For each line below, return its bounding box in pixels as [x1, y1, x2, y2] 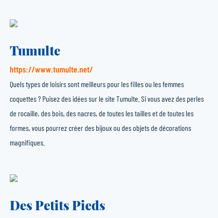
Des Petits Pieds [10, 197, 105, 214]
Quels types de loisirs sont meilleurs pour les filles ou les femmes [10, 79, 184, 89]
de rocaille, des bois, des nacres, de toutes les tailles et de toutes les [10, 109, 194, 118]
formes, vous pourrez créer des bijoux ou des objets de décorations [10, 123, 191, 132]
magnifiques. [10, 138, 45, 147]
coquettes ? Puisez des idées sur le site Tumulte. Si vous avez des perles [10, 94, 204, 103]
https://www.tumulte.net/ [10, 64, 93, 74]
